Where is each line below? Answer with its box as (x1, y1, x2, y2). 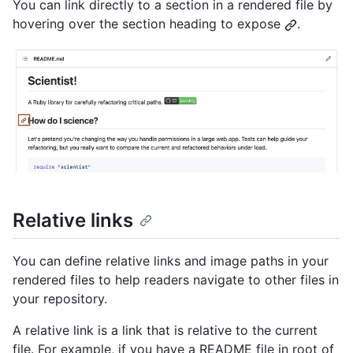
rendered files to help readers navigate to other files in (13, 272, 339, 288)
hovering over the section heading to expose (13, 15, 284, 32)
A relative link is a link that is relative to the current (13, 322, 318, 339)
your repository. (13, 291, 107, 307)
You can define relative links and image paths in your (13, 253, 329, 269)
